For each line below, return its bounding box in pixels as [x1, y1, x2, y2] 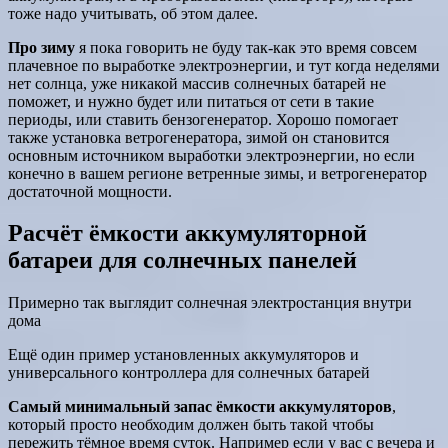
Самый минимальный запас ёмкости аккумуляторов [8, 398, 392, 416]
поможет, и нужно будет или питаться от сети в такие [8, 92, 374, 110]
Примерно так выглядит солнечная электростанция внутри [8, 294, 412, 312]
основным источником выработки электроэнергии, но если [8, 146, 415, 164]
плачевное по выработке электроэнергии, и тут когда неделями [8, 56, 440, 74]
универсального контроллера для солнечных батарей [8, 364, 370, 382]
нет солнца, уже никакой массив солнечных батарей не [8, 74, 386, 92]
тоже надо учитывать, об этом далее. [8, 4, 258, 22]
